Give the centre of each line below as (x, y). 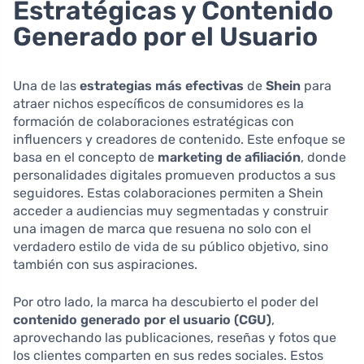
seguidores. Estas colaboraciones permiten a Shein (168, 193)
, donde (323, 157)
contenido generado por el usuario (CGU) (142, 319)
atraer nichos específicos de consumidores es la (158, 103)
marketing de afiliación (229, 157)
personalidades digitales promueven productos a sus (174, 175)
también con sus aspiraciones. (105, 264)
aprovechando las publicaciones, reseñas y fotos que (175, 337)
